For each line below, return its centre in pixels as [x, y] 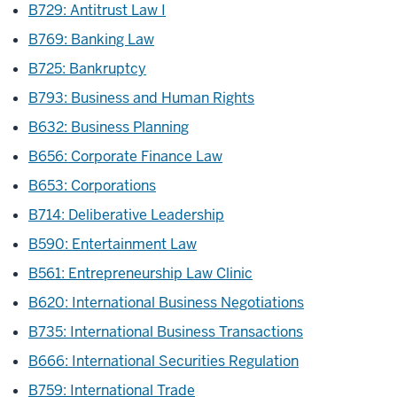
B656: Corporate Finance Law [125, 156]
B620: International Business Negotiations [166, 303]
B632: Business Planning [109, 127]
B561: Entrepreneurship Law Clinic [140, 273]
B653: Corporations [92, 186]
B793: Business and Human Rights [141, 98]
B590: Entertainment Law [113, 244]
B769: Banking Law [91, 39]
